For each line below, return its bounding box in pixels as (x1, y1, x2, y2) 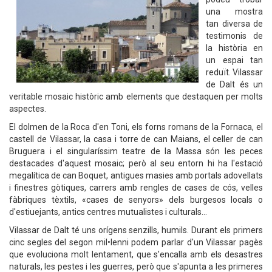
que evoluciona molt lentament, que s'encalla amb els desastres (9, 250, 263, 259)
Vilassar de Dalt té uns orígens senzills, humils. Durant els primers (9, 225, 263, 235)
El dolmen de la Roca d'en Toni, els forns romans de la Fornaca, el (9, 122, 263, 132)
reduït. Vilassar (206, 67, 263, 77)
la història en (206, 43, 263, 53)
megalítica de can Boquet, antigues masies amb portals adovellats (9, 171, 263, 180)
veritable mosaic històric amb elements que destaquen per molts (9, 92, 263, 101)
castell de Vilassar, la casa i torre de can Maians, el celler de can (9, 134, 263, 144)
